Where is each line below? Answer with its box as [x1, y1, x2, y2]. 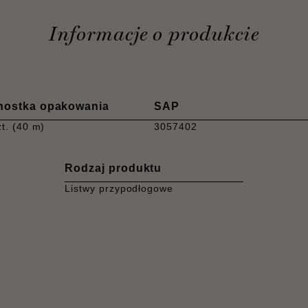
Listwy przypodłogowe [65, 183, 174, 194]
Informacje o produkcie [48, 22, 260, 45]
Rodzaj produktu [65, 162, 162, 174]
